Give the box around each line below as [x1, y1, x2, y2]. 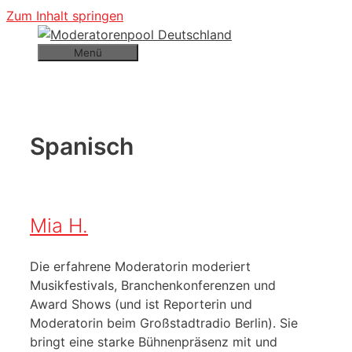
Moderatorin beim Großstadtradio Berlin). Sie [30, 314, 298, 331]
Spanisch [30, 132, 134, 161]
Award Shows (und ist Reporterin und [30, 295, 252, 312]
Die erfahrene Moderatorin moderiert [30, 258, 251, 274]
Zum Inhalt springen [6, 8, 123, 24]
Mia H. [30, 213, 88, 237]
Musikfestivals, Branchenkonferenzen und [30, 277, 276, 293]
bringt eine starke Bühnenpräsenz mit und [30, 333, 277, 350]
